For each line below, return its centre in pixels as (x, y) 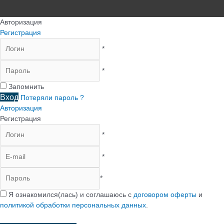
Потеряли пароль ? (52, 98)
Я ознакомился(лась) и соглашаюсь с (70, 194)
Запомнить (26, 87)
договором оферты (165, 194)
